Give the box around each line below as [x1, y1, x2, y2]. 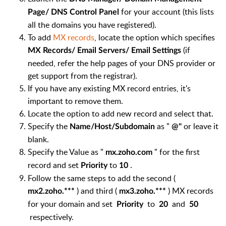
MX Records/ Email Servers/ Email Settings [28, 46, 183, 54]
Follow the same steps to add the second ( [28, 172, 176, 184]
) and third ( [77, 185, 119, 196]
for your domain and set [28, 198, 117, 209]
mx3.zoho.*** [119, 187, 168, 195]
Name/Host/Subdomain [70, 122, 157, 131]
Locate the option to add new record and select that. [28, 107, 213, 119]
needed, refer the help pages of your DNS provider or [28, 57, 215, 69]
